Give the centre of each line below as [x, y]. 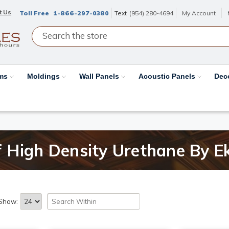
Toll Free [35, 13]
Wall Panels [100, 76]
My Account [199, 13]
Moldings [45, 76]
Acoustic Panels [168, 76]
